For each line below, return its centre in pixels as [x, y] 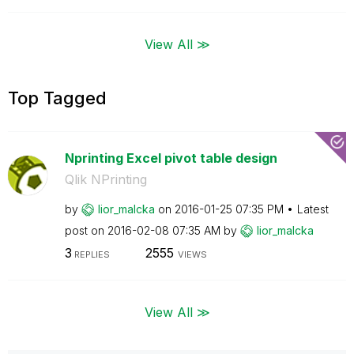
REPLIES [90, 254]
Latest [313, 209]
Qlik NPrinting [105, 179]
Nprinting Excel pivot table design [171, 158]
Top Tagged [57, 98]
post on [86, 230]
